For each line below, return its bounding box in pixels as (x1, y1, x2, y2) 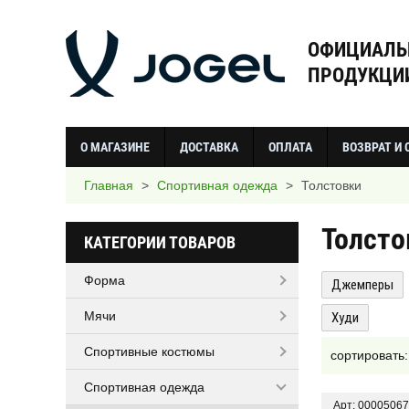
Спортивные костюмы (84, 343, 215, 359)
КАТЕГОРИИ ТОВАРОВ (84, 232, 236, 252)
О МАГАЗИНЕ (80, 139, 150, 154)
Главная (84, 177, 133, 193)
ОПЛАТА (268, 139, 312, 154)
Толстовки (301, 177, 362, 193)
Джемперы (331, 276, 393, 293)
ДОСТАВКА (180, 139, 238, 154)
